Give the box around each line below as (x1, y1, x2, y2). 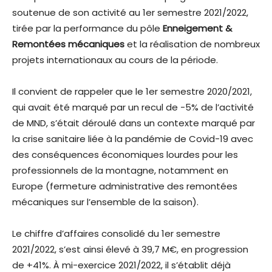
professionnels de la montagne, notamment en (12, 164, 228, 177)
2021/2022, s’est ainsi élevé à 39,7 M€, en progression (12, 243, 248, 256)
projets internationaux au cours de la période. (12, 53, 220, 67)
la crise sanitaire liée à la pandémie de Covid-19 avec (12, 132, 253, 146)
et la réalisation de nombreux (127, 38, 260, 51)
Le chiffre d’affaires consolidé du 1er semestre (12, 227, 220, 240)
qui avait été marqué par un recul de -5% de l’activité (12, 101, 254, 114)
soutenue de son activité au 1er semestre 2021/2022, (12, 6, 248, 19)
